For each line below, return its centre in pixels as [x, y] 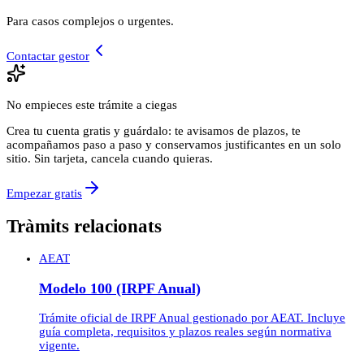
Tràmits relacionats [84, 226]
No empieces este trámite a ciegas [92, 104]
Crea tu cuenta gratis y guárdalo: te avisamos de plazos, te [154, 130]
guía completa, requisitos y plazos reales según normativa [185, 332]
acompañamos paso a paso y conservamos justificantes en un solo [174, 144]
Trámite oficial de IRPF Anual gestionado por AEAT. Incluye [192, 318]
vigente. [59, 346]
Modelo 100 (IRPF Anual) [120, 288]
